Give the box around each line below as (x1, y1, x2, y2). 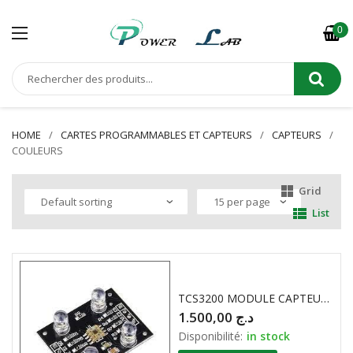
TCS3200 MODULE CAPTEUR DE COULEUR (321, 291, 330, 307)
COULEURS (12, 143, 63, 158)
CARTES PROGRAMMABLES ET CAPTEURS (61, 128, 252, 142)
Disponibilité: (178, 329, 243, 344)
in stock (247, 329, 291, 344)
